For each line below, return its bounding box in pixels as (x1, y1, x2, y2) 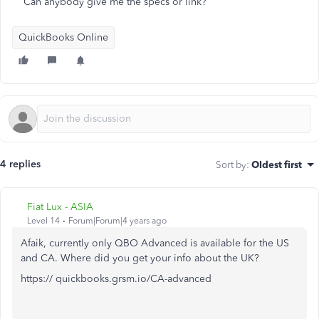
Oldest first (251, 159, 302, 170)
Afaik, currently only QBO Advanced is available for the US (21, 237, 289, 249)
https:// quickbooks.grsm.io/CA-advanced (21, 273, 211, 285)
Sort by (216, 159, 246, 170)
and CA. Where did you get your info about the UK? (21, 252, 259, 264)
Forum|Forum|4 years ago (68, 216, 167, 226)
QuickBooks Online (19, 31, 108, 43)
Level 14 (27, 216, 60, 226)
